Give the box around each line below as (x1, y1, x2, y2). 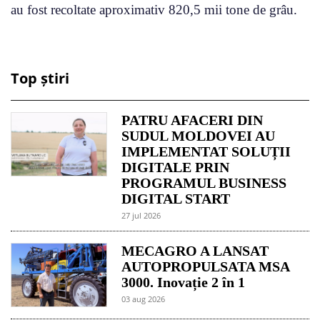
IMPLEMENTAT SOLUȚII (121, 143, 291, 159)
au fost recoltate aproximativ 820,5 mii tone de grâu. (11, 1, 297, 17)
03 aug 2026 (121, 293, 166, 304)
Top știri (11, 68, 69, 88)
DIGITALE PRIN (121, 159, 230, 175)
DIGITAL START (121, 190, 231, 206)
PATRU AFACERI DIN (121, 111, 264, 128)
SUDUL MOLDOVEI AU (121, 127, 276, 144)
